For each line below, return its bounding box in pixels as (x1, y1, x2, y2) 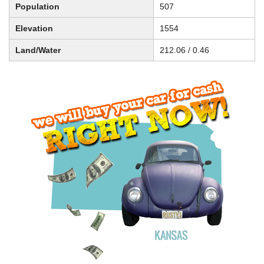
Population (15, 2, 60, 12)
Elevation (15, 24, 53, 34)
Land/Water (15, 45, 61, 55)
